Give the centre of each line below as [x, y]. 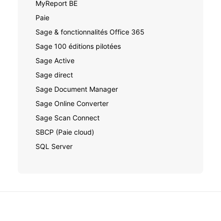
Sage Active [55, 60]
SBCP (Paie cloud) [65, 132]
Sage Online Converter [72, 103]
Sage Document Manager [77, 89]
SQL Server [54, 146]
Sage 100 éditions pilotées [78, 46]
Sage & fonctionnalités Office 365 [90, 32]
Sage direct [54, 74]
